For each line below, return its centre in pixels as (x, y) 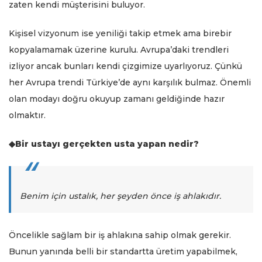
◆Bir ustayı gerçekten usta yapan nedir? (104, 144)
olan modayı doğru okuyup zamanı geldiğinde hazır (117, 99)
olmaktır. (27, 115)
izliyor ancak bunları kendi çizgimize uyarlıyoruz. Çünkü (125, 66)
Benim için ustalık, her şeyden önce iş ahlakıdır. (120, 196)
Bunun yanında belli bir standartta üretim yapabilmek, (123, 252)
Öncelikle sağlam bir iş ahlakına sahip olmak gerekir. (120, 235)
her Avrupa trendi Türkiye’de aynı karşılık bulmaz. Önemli (130, 82)
